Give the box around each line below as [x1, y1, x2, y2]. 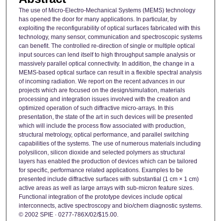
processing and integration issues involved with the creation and [18, 96, 190, 103]
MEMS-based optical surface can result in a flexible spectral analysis [18, 69, 202, 76]
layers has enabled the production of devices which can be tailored [18, 158, 197, 165]
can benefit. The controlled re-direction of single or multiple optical [18, 42, 195, 50]
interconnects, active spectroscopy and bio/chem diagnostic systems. [18, 202, 202, 210]
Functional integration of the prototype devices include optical [18, 193, 183, 201]
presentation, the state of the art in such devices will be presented [18, 113, 193, 121]
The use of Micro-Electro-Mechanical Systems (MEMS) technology [18, 7, 195, 14]
